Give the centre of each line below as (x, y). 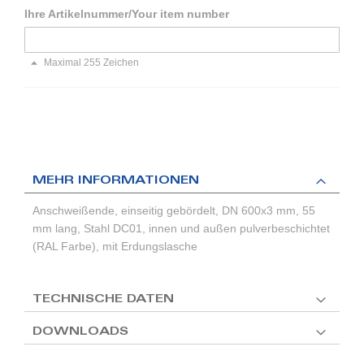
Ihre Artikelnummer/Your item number (127, 14)
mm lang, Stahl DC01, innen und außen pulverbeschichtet (181, 229)
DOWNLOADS (80, 333)
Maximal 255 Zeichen (91, 63)
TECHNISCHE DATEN (103, 300)
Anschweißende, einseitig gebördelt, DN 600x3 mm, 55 (174, 211)
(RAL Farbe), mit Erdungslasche (115, 247)
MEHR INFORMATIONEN (116, 182)
